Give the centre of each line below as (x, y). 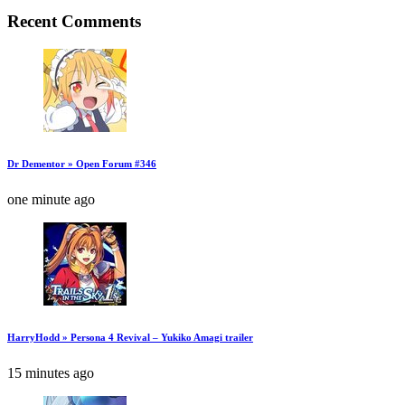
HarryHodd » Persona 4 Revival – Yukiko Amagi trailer (130, 337)
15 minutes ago (51, 372)
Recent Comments (74, 21)
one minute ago (51, 199)
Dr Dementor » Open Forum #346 (82, 163)
